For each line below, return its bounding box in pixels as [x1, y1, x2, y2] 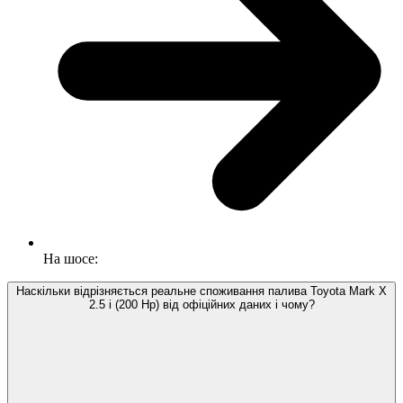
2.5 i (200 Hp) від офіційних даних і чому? [88, 298, 315, 312]
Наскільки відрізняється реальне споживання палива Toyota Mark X [16, 284, 387, 299]
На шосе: [43, 251, 98, 267]
